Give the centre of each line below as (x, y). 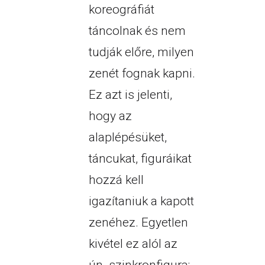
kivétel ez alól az (133, 244)
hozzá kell (116, 180)
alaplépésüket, (127, 138)
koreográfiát (121, 10)
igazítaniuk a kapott (141, 201)
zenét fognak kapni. (142, 74)
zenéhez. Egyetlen (138, 223)
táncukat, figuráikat (140, 159)
